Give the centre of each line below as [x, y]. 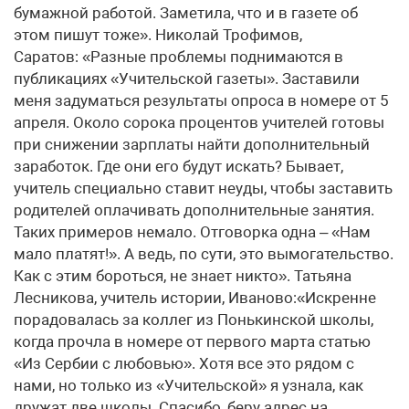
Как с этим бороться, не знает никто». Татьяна [183, 276]
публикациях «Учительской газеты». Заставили [187, 79]
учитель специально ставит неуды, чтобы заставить [203, 188]
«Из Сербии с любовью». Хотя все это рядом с [184, 363]
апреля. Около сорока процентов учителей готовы [199, 122]
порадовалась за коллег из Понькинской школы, [194, 320]
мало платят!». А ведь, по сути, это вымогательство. [204, 254]
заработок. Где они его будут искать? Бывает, [178, 166]
